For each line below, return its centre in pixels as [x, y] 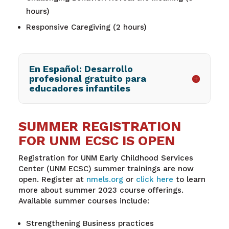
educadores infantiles [79, 88]
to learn [190, 180]
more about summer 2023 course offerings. [101, 190]
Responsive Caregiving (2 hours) [86, 27]
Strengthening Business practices [91, 223]
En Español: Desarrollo [81, 69]
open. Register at [52, 180]
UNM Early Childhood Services [137, 158]
